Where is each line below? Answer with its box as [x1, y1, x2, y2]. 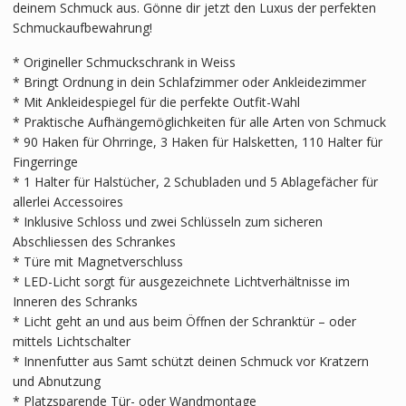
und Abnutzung [12, 372, 101, 390]
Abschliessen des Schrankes [12, 232, 176, 250]
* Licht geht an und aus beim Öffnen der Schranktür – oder [12, 312, 356, 330]
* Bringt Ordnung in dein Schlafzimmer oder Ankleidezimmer [12, 72, 366, 91]
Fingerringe [12, 152, 78, 170]
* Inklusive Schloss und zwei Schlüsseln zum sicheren [12, 212, 323, 230]
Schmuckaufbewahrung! [12, 18, 152, 36]
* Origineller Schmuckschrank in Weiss [12, 53, 236, 71]
